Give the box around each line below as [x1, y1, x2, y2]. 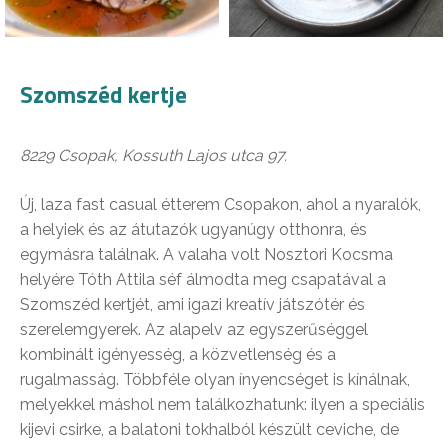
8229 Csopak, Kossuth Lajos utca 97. [20, 146, 287, 166]
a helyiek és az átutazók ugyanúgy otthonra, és [20, 220, 367, 240]
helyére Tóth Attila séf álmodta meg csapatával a [20, 270, 386, 290]
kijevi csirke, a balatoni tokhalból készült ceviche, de [20, 420, 399, 440]
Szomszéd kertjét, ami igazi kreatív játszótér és [20, 295, 365, 315]
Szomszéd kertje [20, 77, 187, 113]
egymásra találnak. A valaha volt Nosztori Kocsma [20, 245, 393, 265]
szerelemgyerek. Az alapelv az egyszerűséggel [20, 320, 368, 340]
